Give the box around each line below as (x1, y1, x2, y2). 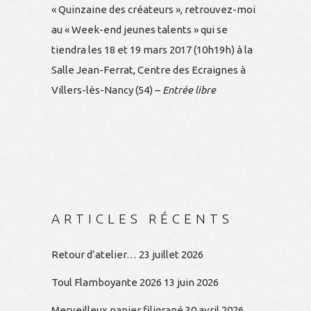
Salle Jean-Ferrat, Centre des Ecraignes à (51, 64, 246, 76)
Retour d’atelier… (51, 249, 137, 260)
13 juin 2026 (164, 276, 219, 288)
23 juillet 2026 (139, 249, 203, 260)
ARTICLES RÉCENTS (51, 211, 233, 226)
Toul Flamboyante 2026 (51, 276, 162, 288)
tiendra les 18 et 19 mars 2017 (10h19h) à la (51, 44, 253, 56)
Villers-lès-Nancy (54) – (51, 84, 162, 96)
